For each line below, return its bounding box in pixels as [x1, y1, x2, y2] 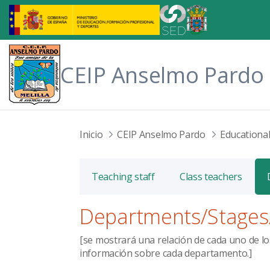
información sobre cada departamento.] [80, 246, 252, 260]
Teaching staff [92, 169, 155, 183]
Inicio [80, 128, 103, 141]
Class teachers [179, 169, 242, 183]
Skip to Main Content [4, 5, 96, 18]
